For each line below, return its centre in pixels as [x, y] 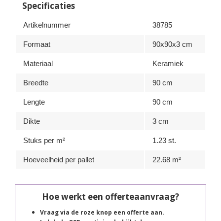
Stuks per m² [44, 140]
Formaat [37, 44]
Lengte [34, 102]
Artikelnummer [47, 25]
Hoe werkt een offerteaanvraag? [110, 197]
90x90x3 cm [172, 44]
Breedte [36, 83]
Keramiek [168, 63]
